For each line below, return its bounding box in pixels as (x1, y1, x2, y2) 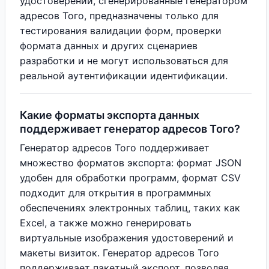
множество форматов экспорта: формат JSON (20, 157, 241, 169)
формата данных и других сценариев (20, 40, 198, 52)
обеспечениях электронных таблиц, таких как (20, 202, 240, 214)
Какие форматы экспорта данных (20, 109, 199, 121)
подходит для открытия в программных (20, 187, 211, 199)
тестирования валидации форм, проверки (20, 25, 222, 37)
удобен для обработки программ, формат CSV (20, 172, 241, 184)
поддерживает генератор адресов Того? (20, 122, 240, 135)
